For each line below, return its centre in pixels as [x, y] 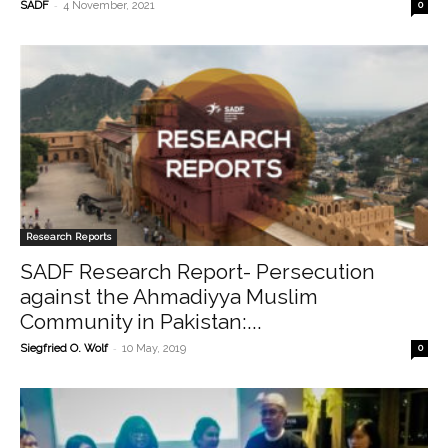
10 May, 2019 [154, 349]
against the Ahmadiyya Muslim [169, 297]
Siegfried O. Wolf [64, 349]
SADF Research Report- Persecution [197, 272]
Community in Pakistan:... [141, 322]
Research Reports [68, 237]
